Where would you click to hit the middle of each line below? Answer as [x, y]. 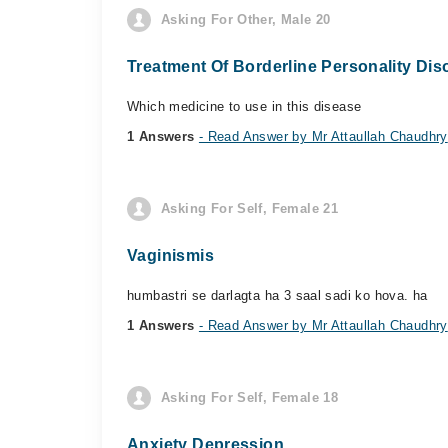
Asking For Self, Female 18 [250, 397]
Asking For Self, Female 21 [250, 208]
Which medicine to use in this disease [244, 106]
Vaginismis [170, 255]
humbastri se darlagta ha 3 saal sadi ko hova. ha [277, 295]
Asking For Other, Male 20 [246, 19]
